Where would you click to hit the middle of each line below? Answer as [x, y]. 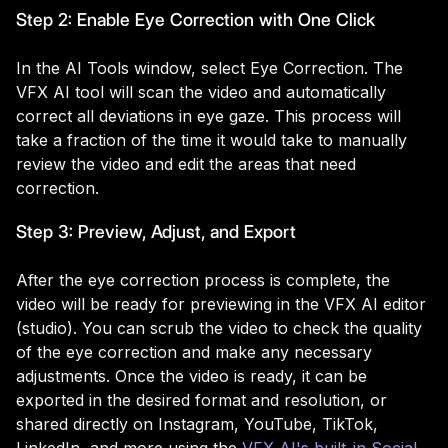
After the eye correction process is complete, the [203, 279]
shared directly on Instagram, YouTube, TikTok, [197, 423]
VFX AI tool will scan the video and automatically [201, 91]
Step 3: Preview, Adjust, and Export [156, 231]
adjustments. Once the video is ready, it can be [191, 375]
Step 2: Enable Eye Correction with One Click [195, 19]
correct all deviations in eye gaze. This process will [208, 115]
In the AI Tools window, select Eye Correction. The [209, 67]
